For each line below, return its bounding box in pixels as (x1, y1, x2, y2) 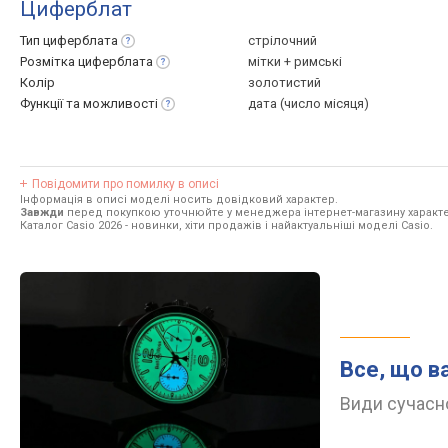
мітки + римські (248, 54, 342, 69)
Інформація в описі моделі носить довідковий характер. (20, 193, 338, 206)
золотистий (248, 75, 321, 90)
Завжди (20, 206, 64, 219)
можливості (83, 96, 158, 111)
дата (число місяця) (248, 96, 369, 111)
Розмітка (20, 54, 78, 69)
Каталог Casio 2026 (20, 219, 122, 232)
